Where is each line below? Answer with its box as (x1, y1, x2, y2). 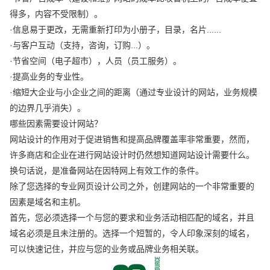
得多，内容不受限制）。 (10, 8, 103, 19)
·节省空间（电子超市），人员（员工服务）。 (10, 55, 182, 66)
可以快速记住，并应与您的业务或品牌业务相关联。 (10, 243, 204, 254)
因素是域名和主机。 (10, 196, 86, 207)
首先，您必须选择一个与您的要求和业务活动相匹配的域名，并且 (10, 212, 255, 222)
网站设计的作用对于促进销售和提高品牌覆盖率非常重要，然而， (10, 134, 255, 144)
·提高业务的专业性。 (10, 71, 89, 81)
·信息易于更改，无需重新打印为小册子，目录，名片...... (10, 24, 222, 34)
